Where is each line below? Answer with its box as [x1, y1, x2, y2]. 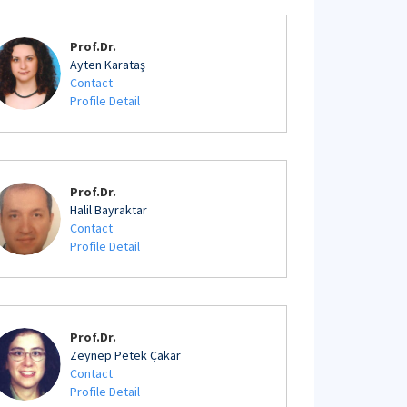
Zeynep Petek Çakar [70, 347, 181, 363]
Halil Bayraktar [70, 202, 147, 218]
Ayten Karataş [70, 56, 145, 73]
